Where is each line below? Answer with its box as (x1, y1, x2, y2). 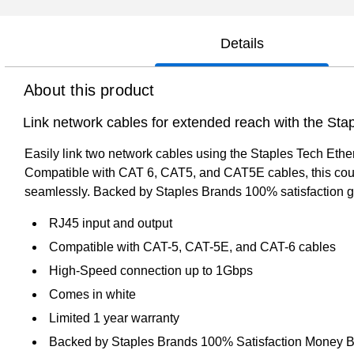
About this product (24, 81, 155, 99)
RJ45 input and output (49, 216, 172, 230)
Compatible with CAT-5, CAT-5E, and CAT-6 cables (49, 239, 336, 254)
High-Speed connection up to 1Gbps (49, 263, 253, 277)
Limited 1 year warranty (49, 311, 179, 325)
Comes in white (49, 287, 136, 301)
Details (220, 35, 264, 51)
